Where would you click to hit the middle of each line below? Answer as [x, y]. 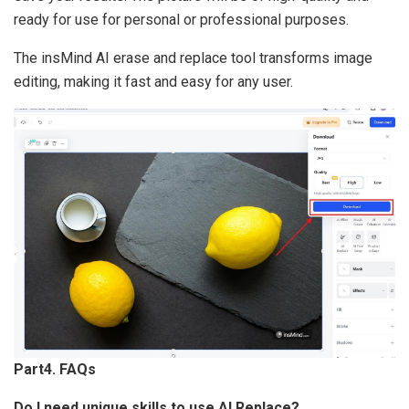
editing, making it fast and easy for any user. [153, 81]
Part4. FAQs [55, 369]
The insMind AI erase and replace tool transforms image [193, 58]
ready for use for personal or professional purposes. [181, 19]
